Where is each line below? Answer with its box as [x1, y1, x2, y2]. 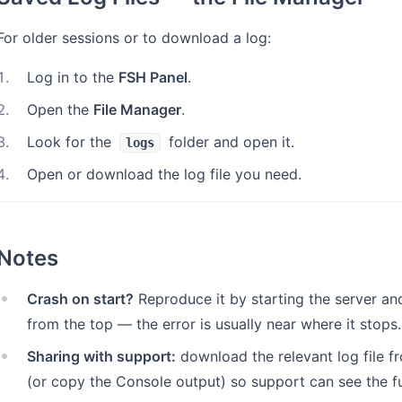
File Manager [93, 100, 181, 118]
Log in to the [27, 68, 118, 86]
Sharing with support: [27, 347, 176, 365]
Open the [27, 100, 93, 118]
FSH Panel [118, 68, 188, 86]
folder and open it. [164, 133, 294, 151]
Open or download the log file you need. [27, 165, 301, 183]
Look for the [27, 133, 116, 151]
